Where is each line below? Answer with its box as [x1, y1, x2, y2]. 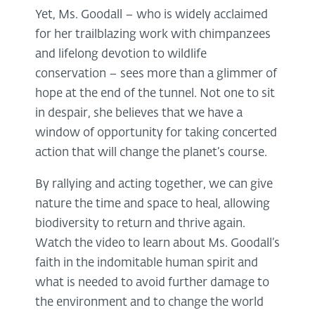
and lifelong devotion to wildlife [35, 48, 207, 60]
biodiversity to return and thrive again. [35, 217, 245, 230]
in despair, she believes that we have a [35, 107, 243, 120]
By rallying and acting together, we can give [35, 178, 273, 191]
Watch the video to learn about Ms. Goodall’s [35, 237, 280, 250]
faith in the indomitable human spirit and [35, 257, 258, 269]
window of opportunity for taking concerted [35, 127, 277, 139]
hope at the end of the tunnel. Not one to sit [35, 87, 275, 100]
